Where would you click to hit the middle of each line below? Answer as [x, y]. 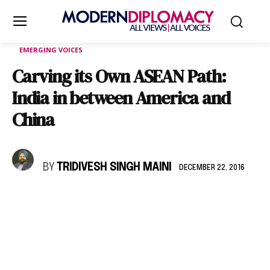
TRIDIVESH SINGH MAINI [114, 168]
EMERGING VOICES [51, 50]
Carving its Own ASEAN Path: [119, 76]
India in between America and [121, 98]
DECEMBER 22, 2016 [212, 168]
